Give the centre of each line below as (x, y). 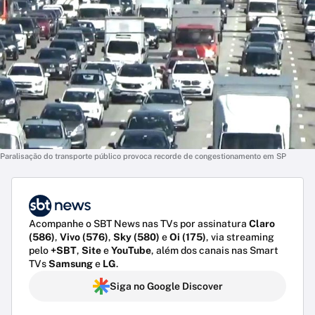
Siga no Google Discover (166, 286)
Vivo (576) (84, 237)
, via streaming (240, 237)
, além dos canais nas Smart (215, 250)
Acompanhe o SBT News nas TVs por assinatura (139, 223)
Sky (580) (136, 237)
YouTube (131, 250)
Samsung (71, 263)
